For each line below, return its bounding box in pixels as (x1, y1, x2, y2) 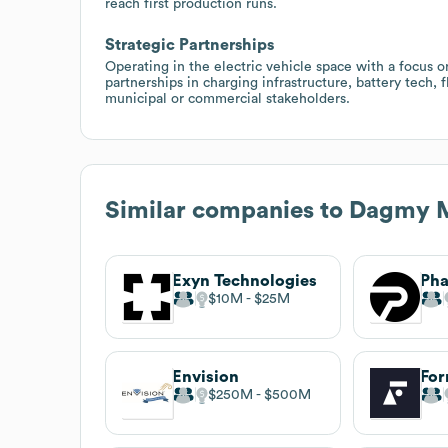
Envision (172, 368, 239, 385)
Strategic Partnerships (105, 36, 274, 53)
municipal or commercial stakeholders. (105, 91, 350, 106)
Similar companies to (105, 198, 349, 223)
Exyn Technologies (172, 272, 317, 289)
